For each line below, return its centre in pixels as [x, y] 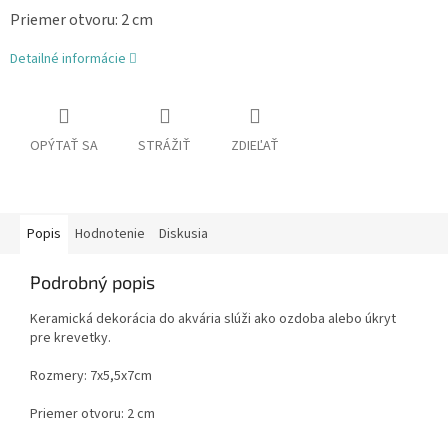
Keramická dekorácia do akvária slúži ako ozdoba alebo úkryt [213, 319]
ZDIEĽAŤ [255, 146]
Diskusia [183, 234]
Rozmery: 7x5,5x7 [82, 376]
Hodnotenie [110, 234]
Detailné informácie [68, 59]
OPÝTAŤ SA [64, 146]
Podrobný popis [92, 282]
